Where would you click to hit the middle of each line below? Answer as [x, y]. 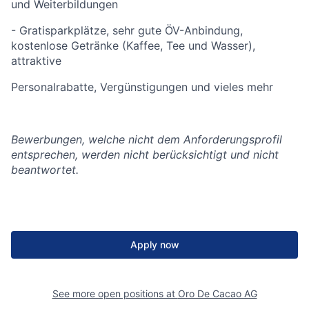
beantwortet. [45, 170]
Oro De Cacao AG [217, 293]
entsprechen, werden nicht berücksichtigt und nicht [145, 154]
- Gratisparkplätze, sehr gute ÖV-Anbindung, [127, 30]
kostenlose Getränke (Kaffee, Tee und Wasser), [133, 46]
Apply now [154, 245]
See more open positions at [115, 293]
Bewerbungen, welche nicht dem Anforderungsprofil [147, 139]
